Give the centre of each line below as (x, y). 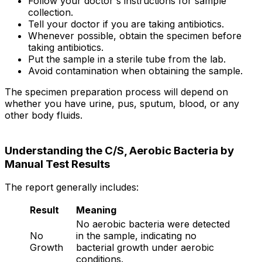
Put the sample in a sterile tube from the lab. (127, 59)
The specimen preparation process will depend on (116, 92)
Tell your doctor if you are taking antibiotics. (126, 24)
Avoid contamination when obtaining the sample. (135, 70)
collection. (51, 12)
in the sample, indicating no (136, 236)
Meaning (96, 210)
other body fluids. (44, 115)
